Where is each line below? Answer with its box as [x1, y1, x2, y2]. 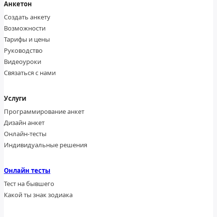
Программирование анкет [4, 107, 84, 116]
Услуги [4, 94, 26, 103]
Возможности [4, 24, 46, 33]
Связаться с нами [4, 68, 56, 77]
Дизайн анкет [4, 118, 45, 127]
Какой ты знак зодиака [4, 190, 73, 200]
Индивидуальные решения [4, 140, 87, 150]
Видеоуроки [4, 57, 41, 66]
